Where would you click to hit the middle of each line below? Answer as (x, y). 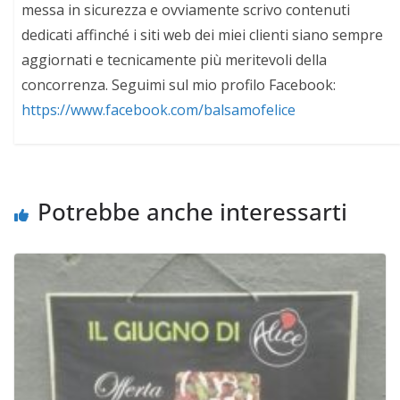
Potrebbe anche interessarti (192, 212)
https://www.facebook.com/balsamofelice (159, 109)
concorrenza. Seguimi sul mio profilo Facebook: (179, 84)
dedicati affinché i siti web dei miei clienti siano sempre (203, 34)
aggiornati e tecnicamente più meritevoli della (175, 59)
